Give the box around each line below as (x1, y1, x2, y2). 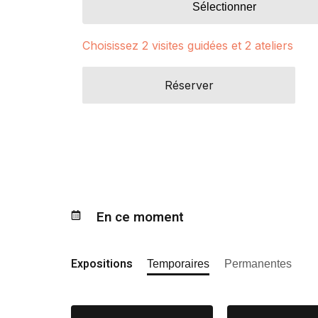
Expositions (71, 256, 136, 273)
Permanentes (224, 258, 292, 270)
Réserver (164, 78, 214, 92)
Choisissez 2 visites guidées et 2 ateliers (82, 38, 293, 53)
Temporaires (147, 258, 209, 270)
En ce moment (97, 207, 184, 227)
